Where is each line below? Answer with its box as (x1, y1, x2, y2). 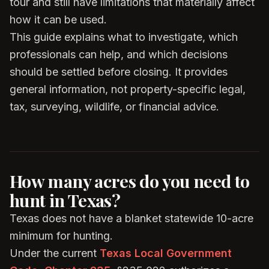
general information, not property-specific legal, (10, 83, 246, 95)
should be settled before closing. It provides (10, 65, 228, 78)
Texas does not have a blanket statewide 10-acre (10, 212, 253, 225)
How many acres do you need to (10, 169, 250, 192)
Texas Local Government (100, 247, 232, 259)
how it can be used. (10, 13, 107, 26)
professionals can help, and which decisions (10, 48, 228, 61)
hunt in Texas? (10, 189, 121, 211)
